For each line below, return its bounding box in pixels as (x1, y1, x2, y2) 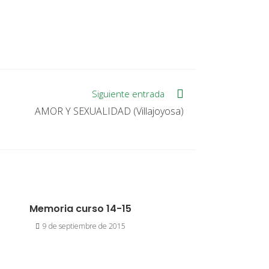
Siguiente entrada (92, 87, 165, 100)
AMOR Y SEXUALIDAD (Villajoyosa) (35, 104, 184, 118)
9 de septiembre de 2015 (42, 221, 125, 231)
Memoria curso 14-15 (29, 202, 131, 216)
